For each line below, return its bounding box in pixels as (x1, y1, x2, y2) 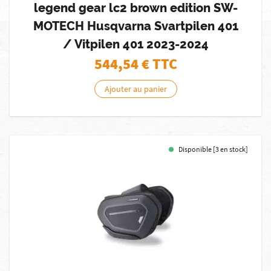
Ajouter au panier (104, 83, 167, 94)
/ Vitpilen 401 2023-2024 (62, 37, 209, 51)
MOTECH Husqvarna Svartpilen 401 (33, 19, 238, 33)
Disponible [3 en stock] (178, 145, 248, 154)
